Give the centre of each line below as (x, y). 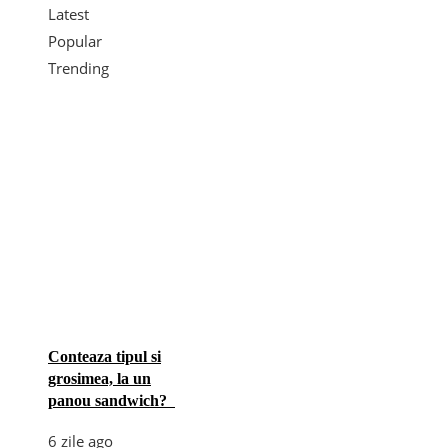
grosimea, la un (99, 378)
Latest (68, 13)
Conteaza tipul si (104, 356)
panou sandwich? (111, 400)
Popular (75, 40)
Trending (78, 67)
